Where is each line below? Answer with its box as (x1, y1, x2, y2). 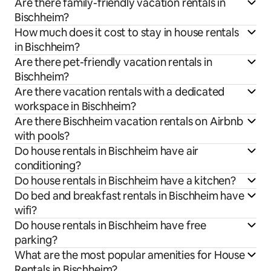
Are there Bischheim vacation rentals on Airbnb (15, 114, 243, 129)
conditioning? (15, 158, 81, 173)
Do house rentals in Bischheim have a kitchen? (15, 174, 236, 188)
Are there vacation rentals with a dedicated (15, 85, 225, 99)
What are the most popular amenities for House (15, 248, 245, 263)
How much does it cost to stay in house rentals (15, 25, 239, 40)
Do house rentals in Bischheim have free (15, 218, 206, 233)
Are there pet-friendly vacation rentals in (15, 55, 212, 70)
